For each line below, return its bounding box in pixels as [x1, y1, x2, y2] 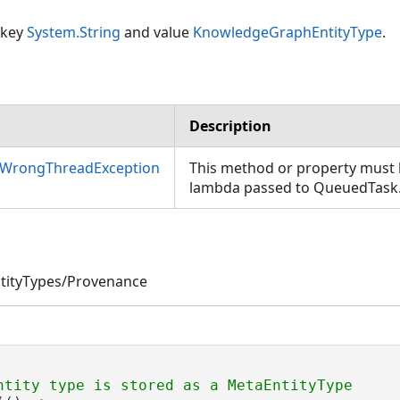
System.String [27, 21, 121, 42]
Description [189, 115, 271, 136]
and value [121, 21, 193, 42]
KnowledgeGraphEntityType [193, 21, 382, 42]
